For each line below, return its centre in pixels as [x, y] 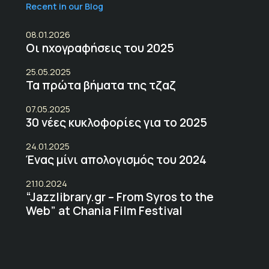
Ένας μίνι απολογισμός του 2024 [116, 159]
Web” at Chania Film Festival [104, 210]
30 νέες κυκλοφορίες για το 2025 [116, 122]
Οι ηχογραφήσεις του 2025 [100, 48]
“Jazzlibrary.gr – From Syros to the [119, 197]
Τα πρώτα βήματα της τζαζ [101, 85]
